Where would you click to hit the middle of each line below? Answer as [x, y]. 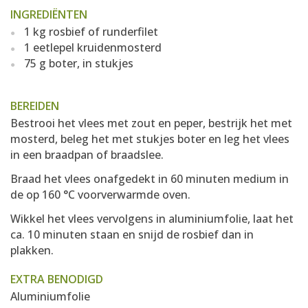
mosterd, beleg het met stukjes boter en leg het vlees [150, 139]
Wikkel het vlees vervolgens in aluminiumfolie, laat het [152, 219]
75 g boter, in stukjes [79, 63]
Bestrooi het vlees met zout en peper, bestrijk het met [151, 123]
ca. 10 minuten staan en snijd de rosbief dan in [132, 234]
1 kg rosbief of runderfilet [91, 32]
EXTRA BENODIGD [57, 279]
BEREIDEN [35, 106]
